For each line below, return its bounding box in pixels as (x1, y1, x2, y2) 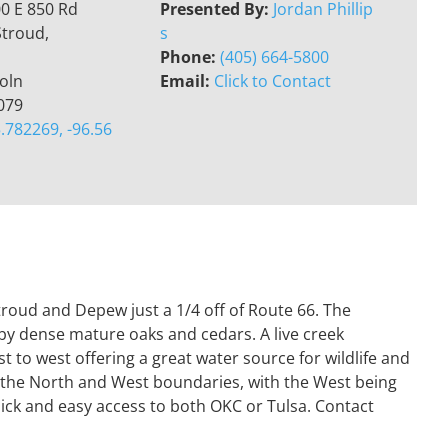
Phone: (159, 46, 220, 69)
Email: (159, 70, 214, 93)
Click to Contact (213, 70, 331, 93)
